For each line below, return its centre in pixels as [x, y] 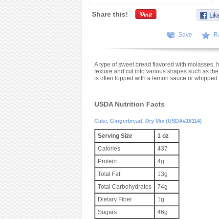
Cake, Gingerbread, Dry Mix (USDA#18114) [148, 121]
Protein [107, 161]
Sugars [107, 212]
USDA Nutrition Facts [129, 104]
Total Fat [109, 174]
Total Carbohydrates [124, 187]
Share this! [110, 14]
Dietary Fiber [115, 199]
